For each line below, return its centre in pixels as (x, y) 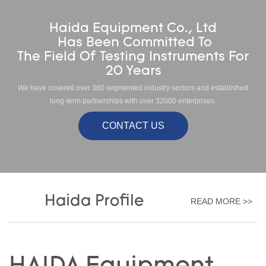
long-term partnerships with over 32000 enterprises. (133, 101)
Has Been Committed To (133, 43)
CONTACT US (133, 125)
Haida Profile (94, 201)
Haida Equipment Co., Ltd (133, 28)
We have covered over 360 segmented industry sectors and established (133, 88)
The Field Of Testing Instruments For (133, 57)
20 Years (133, 71)
